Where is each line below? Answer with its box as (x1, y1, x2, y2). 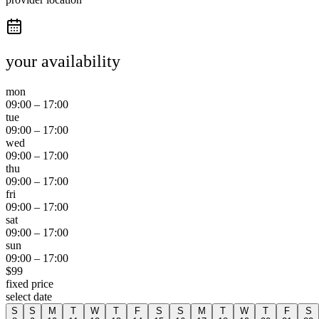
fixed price (6, 277, 53, 290)
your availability (6, 52, 120, 71)
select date (6, 290, 52, 303)
